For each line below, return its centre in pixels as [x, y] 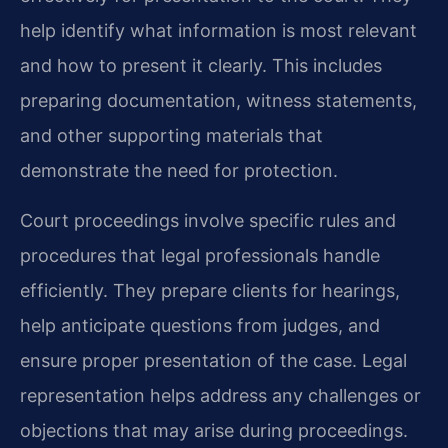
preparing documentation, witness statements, [218, 101]
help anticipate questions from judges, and [200, 325]
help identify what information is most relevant [218, 31]
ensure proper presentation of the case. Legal [213, 360]
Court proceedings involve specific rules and [208, 220]
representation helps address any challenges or [220, 395]
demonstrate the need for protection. [179, 171]
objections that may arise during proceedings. [214, 430]
